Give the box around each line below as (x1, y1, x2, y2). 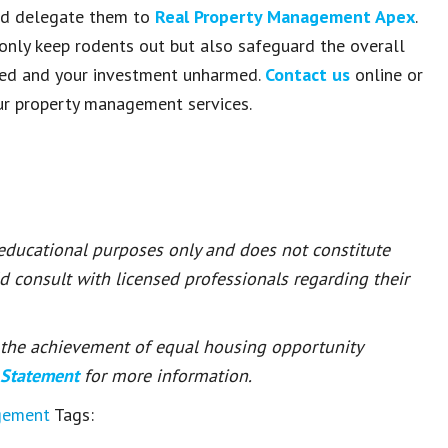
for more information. (84, 364, 252, 387)
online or (350, 63, 423, 86)
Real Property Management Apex (155, 5, 415, 28)
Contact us (265, 63, 350, 86)
